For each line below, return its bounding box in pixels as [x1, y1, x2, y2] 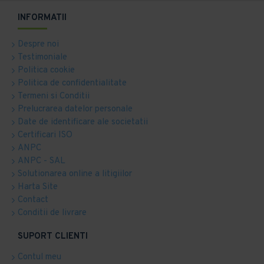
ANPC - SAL [18, 155, 65, 167]
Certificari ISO [18, 129, 72, 141]
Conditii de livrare [18, 207, 87, 219]
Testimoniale [18, 51, 67, 63]
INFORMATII [18, 12, 67, 24]
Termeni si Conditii [18, 90, 90, 102]
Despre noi [18, 38, 59, 50]
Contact [18, 194, 48, 206]
